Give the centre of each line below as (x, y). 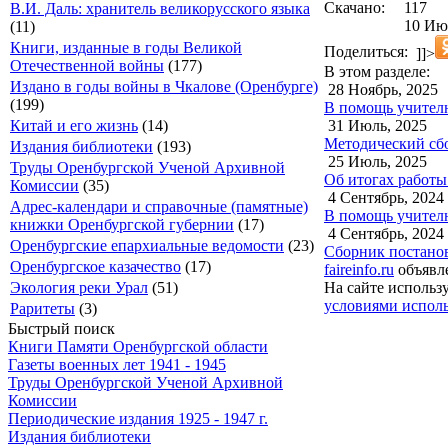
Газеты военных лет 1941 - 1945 (117, 364)
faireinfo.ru (359, 269)
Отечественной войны (87, 65)
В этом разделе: (377, 71)
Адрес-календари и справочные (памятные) (159, 206)
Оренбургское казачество (95, 266)
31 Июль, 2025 (375, 125)
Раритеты (42, 308)
